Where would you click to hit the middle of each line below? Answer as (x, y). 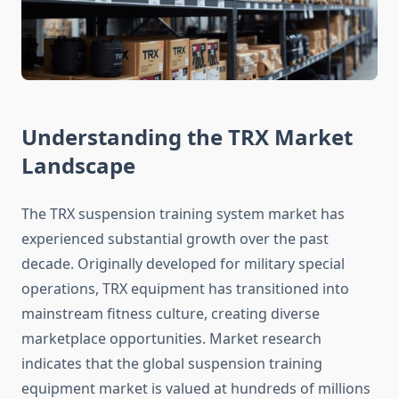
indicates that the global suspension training (172, 364)
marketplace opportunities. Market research (171, 339)
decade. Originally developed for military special (183, 264)
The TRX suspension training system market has (183, 214)
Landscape (78, 166)
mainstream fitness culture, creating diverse (171, 314)
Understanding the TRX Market (187, 137)
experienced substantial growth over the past (175, 239)
